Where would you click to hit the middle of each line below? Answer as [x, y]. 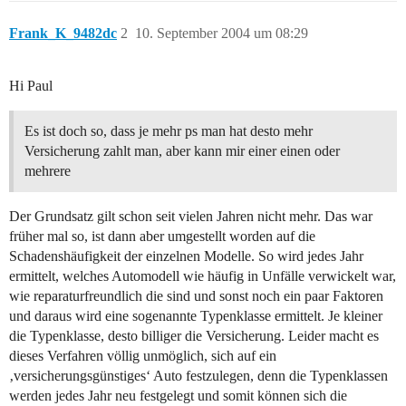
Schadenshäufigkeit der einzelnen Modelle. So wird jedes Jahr [186, 256]
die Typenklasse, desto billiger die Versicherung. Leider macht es [194, 336]
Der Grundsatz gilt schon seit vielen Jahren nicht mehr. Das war [191, 217]
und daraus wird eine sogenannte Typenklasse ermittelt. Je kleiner [196, 316]
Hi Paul [31, 86]
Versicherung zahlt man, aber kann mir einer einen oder [182, 151]
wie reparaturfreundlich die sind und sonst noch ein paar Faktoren [196, 296]
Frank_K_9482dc [63, 34]
